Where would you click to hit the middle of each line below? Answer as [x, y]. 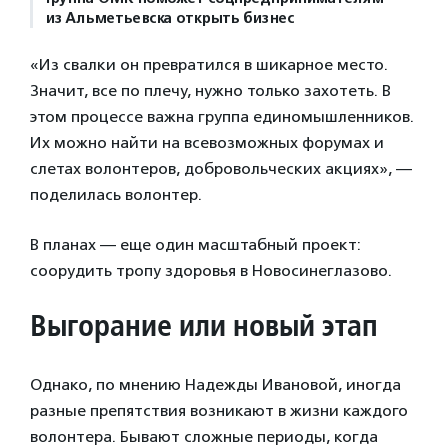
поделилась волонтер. [116, 195]
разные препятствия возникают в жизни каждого [219, 411]
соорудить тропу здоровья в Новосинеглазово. [211, 271]
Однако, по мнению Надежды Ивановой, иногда [215, 385]
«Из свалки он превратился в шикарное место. [209, 65]
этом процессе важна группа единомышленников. [222, 117]
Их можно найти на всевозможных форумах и [207, 143]
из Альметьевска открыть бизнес [169, 18]
